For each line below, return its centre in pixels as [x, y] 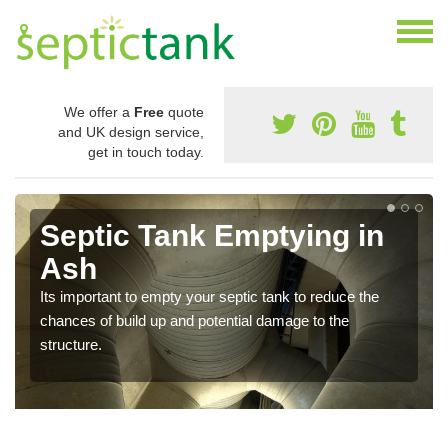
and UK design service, [131, 132]
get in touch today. [146, 152]
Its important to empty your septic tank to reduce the [209, 297]
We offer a [99, 112]
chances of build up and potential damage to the [194, 321]
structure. [71, 345]
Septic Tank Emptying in [212, 236]
